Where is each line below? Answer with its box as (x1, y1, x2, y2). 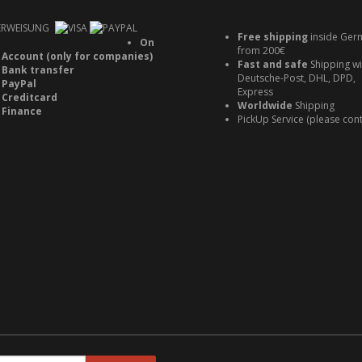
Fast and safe (238, 57, 308, 71)
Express (238, 85, 273, 99)
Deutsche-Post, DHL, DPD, (238, 71, 356, 85)
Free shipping (238, 30, 310, 44)
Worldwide (238, 99, 295, 112)
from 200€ (238, 44, 285, 57)
